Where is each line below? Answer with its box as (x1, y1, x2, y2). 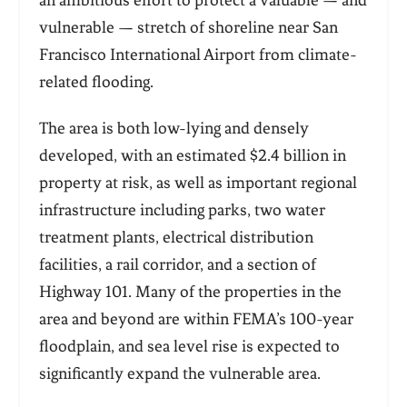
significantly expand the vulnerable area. (38, 363, 321, 384)
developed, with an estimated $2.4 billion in (38, 145, 346, 166)
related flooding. (38, 72, 161, 93)
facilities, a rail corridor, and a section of (38, 254, 316, 275)
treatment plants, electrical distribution (38, 227, 313, 248)
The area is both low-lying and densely (38, 118, 309, 139)
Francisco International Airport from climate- (38, 45, 357, 65)
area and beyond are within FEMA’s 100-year (38, 309, 353, 330)
